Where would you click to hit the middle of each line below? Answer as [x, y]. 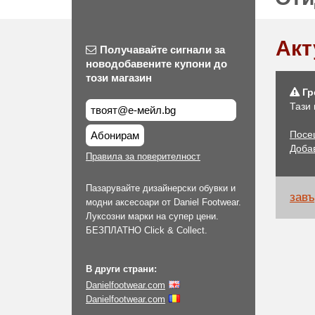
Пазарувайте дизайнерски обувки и [161, 188]
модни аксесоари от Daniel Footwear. [163, 202]
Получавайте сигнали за [162, 50]
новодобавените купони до [156, 64]
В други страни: [121, 269]
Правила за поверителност [143, 156]
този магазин [119, 78]
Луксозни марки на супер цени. [152, 216]
